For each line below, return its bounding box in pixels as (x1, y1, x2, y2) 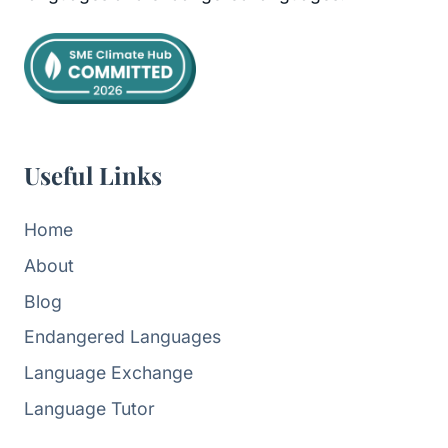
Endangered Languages (24, 326, 221, 348)
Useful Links (24, 159, 162, 192)
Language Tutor (24, 398, 155, 420)
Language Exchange (24, 362, 193, 384)
